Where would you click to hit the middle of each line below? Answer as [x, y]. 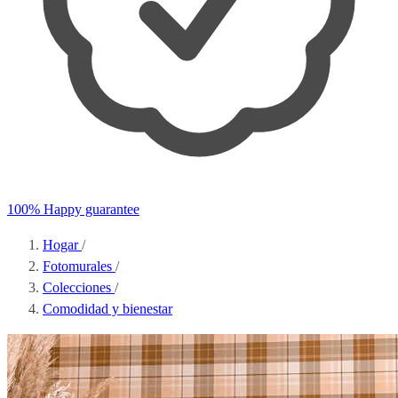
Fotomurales [79, 266]
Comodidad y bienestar [107, 309]
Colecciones [79, 287]
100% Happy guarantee [73, 209]
